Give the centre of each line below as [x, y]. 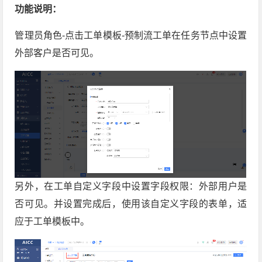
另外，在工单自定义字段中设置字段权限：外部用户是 [131, 186]
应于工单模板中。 [52, 221]
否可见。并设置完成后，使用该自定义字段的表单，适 [131, 204]
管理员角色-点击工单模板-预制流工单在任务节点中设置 [131, 35]
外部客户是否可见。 [57, 53]
